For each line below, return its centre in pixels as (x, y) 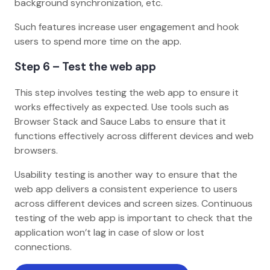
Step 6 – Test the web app (86, 67)
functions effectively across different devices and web (134, 136)
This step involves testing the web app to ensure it (127, 93)
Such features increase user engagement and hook (127, 27)
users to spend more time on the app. (99, 41)
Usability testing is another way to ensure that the (126, 175)
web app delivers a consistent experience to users (126, 189)
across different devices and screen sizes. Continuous (133, 204)
